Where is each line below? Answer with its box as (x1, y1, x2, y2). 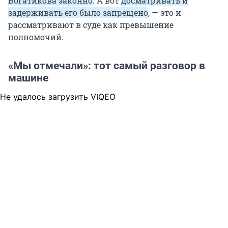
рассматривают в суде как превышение (8, 19, 174, 31)
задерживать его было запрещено (8, 7, 148, 18)
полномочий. (8, 32, 64, 43)
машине (8, 72, 48, 84)
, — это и (148, 7, 181, 18)
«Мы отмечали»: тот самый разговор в (8, 60, 205, 72)
